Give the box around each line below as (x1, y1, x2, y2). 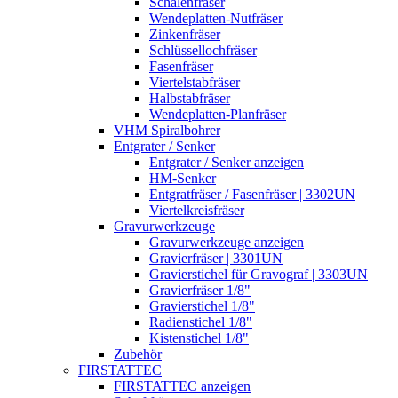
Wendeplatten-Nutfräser (149, 10, 283, 26)
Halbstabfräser (149, 90, 230, 106)
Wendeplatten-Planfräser (149, 106, 286, 122)
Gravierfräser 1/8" (149, 282, 251, 298)
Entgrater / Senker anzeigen (149, 154, 304, 170)
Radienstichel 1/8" (149, 314, 252, 330)
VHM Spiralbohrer (114, 122, 220, 138)
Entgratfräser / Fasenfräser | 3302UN (149, 186, 355, 202)
